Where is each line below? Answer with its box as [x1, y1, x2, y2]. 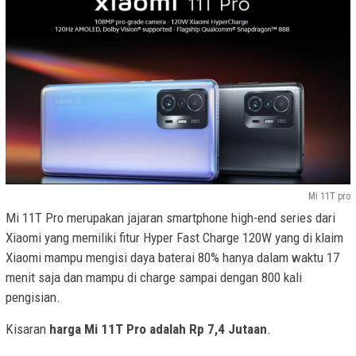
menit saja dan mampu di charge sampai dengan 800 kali [6, 269, 302, 285]
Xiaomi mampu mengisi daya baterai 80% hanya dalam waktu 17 [6, 249, 339, 265]
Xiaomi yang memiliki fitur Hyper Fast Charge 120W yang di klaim [6, 229, 343, 246]
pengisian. [6, 288, 60, 305]
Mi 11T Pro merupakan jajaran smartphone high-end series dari [6, 209, 335, 226]
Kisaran [6, 320, 49, 337]
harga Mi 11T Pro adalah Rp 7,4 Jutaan [49, 320, 267, 337]
